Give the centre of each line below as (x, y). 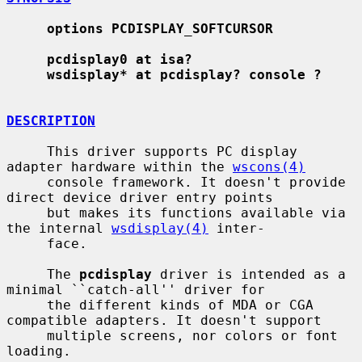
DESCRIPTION (51, 120)
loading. (39, 351)
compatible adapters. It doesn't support (164, 320)
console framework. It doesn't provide (27, 182)
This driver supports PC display (27, 151)
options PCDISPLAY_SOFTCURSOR (160, 28)
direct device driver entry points (140, 197)
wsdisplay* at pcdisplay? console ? (184, 74)
